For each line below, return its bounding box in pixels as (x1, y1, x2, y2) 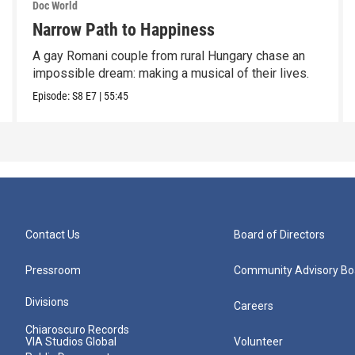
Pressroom (25, 264, 81, 277)
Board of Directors (234, 228, 326, 242)
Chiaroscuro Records (25, 323, 129, 337)
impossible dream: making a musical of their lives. (32, 66, 309, 82)
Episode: (32, 90, 72, 103)
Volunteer (234, 335, 284, 349)
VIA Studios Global (25, 335, 116, 349)
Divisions (25, 296, 69, 309)
